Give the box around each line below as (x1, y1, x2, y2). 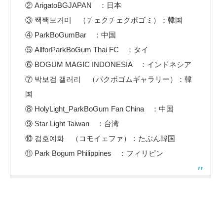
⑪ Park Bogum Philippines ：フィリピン (25, 148, 163, 157)
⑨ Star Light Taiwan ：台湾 (25, 119, 119, 128)
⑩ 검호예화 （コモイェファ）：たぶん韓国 (25, 134, 175, 143)
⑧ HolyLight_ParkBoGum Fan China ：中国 (25, 104, 174, 113)
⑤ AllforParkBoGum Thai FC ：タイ (25, 45, 148, 54)
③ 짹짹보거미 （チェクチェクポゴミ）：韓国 (25, 15, 183, 24)
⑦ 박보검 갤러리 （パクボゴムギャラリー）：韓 (25, 74, 192, 83)
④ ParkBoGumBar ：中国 (25, 30, 116, 39)
